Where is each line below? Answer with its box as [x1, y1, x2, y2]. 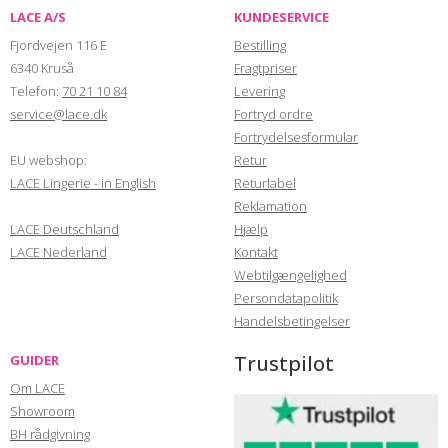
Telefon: [10, 82, 62, 101]
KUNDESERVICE [234, 8, 329, 27]
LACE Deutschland [10, 220, 119, 239]
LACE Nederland [10, 243, 107, 262]
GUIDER [10, 351, 59, 370]
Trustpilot [234, 350, 334, 378]
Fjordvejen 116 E [10, 36, 107, 55]
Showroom [10, 402, 75, 421]
